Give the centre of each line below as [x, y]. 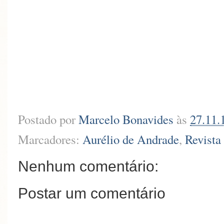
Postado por [48, 119]
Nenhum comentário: [88, 166]
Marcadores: [50, 139]
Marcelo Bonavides [126, 119]
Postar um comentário [92, 193]
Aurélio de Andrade [131, 139]
